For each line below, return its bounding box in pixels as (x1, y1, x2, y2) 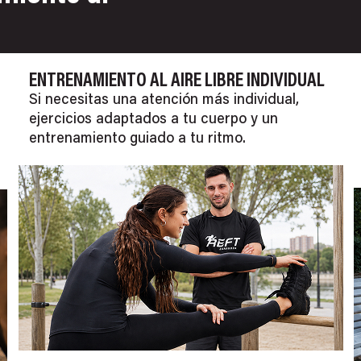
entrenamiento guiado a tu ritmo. (28, 131, 246, 147)
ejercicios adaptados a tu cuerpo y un (28, 112, 278, 127)
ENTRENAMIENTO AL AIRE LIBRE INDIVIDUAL (28, 71, 325, 91)
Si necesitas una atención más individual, (28, 93, 299, 108)
